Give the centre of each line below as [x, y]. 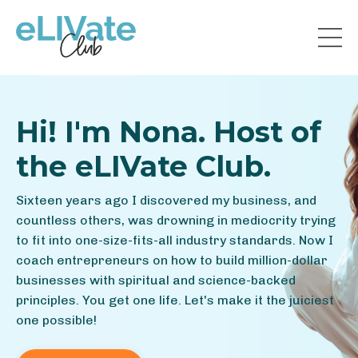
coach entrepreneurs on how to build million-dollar [172, 261]
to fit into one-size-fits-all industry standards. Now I [175, 241]
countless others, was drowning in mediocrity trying [176, 221]
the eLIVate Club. [143, 167]
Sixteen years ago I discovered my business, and [166, 201]
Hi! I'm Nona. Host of [169, 132]
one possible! [56, 320]
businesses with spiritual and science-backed [156, 280]
